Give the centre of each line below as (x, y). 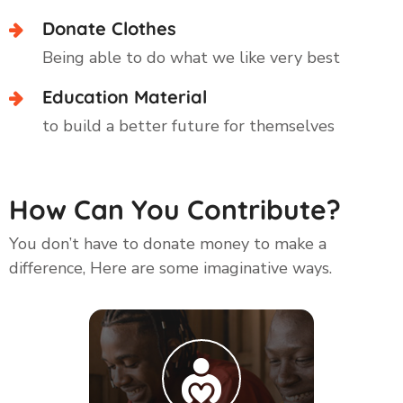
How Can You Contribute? (175, 209)
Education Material (125, 96)
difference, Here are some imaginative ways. (170, 268)
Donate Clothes (109, 28)
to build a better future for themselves (188, 125)
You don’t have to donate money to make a (168, 243)
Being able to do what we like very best (191, 57)
